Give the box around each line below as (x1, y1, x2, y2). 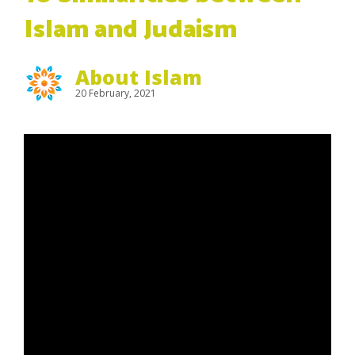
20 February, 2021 (75, 86, 156, 100)
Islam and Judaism (24, 10, 237, 51)
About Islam (75, 63, 202, 90)
